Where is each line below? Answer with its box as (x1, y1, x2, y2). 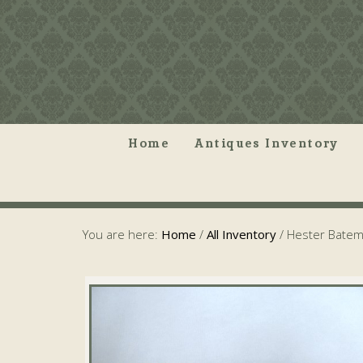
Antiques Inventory (194, 135, 339, 151)
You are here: (83, 226, 161, 242)
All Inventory (207, 226, 276, 242)
